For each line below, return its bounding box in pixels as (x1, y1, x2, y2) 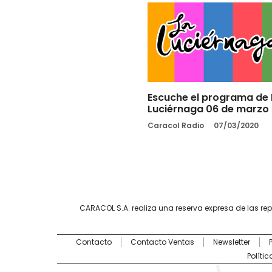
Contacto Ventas (130, 236, 194, 247)
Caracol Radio (147, 120, 204, 131)
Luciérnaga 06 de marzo (147, 101, 269, 116)
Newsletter (212, 236, 250, 247)
